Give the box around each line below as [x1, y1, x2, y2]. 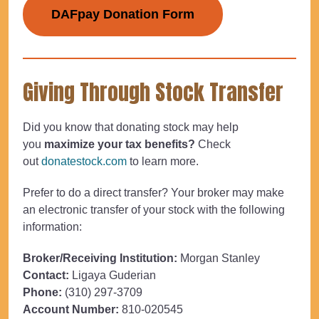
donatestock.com [41, 155, 127, 167]
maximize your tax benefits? [44, 137, 195, 150]
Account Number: [23, 303, 119, 315]
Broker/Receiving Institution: [23, 251, 177, 264]
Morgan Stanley [177, 251, 260, 264]
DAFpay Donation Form [51, 6, 194, 21]
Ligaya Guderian [69, 268, 156, 281]
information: [23, 220, 82, 233]
